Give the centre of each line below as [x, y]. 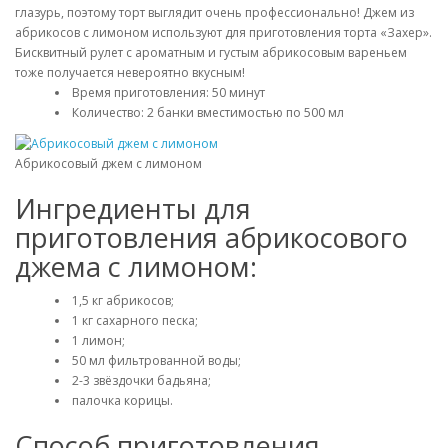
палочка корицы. [122, 400]
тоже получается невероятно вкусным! [130, 72]
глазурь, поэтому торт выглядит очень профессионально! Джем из [214, 12]
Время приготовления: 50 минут [168, 92]
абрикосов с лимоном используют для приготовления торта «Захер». [223, 32]
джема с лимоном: [136, 266]
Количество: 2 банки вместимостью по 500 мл [208, 112]
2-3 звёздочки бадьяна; [141, 380]
